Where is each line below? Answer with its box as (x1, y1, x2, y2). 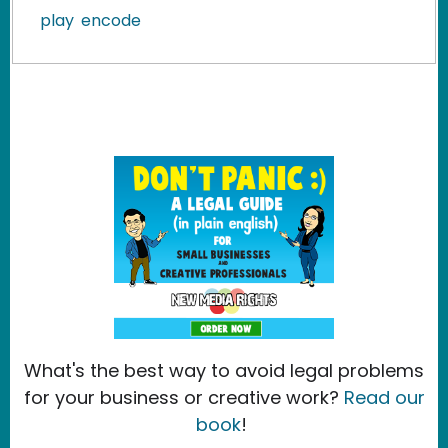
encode (81, 8, 141, 32)
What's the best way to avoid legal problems (24, 358, 424, 384)
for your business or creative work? (23, 385, 344, 411)
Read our (343, 385, 425, 411)
